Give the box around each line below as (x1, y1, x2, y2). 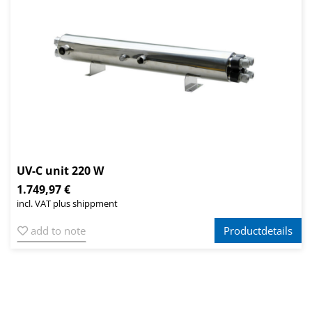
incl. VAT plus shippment (17, 197, 118, 210)
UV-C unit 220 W (17, 163, 104, 179)
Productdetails (224, 224, 292, 238)
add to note (28, 224, 86, 238)
